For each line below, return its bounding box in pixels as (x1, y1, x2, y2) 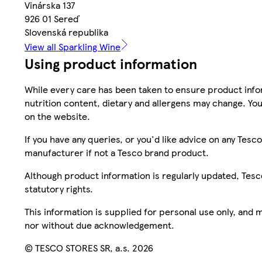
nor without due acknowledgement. (25, 218, 174, 232)
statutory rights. (25, 181, 93, 195)
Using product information (25, 53, 197, 73)
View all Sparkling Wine (25, 39, 120, 53)
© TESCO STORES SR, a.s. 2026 (25, 240, 153, 254)
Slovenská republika (25, 25, 108, 39)
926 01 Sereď (25, 11, 80, 25)
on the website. (25, 109, 90, 123)
